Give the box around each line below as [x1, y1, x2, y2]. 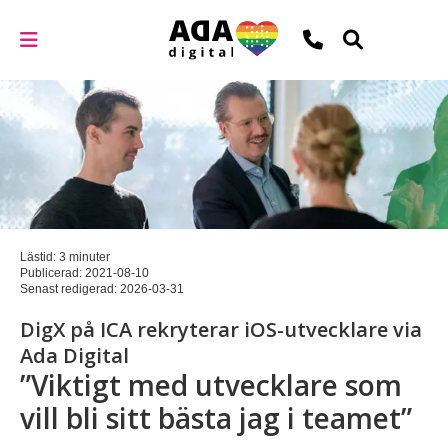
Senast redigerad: [20, 282, 120, 297]
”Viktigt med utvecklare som [20, 366, 402, 405]
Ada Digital [20, 342, 129, 370]
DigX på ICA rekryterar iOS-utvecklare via [20, 316, 422, 344]
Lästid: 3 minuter [20, 250, 110, 265]
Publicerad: [20, 266, 85, 281]
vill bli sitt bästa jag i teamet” [20, 399, 412, 438]
